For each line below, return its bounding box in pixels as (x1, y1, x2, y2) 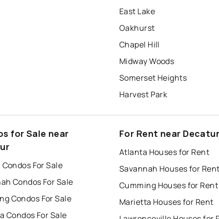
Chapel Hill (119, 39, 160, 50)
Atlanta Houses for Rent (119, 147, 210, 158)
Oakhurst (119, 22, 155, 34)
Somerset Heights (119, 72, 187, 84)
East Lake (119, 6, 155, 17)
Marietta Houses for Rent (119, 197, 214, 208)
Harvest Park (119, 89, 168, 100)
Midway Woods (119, 56, 175, 67)
